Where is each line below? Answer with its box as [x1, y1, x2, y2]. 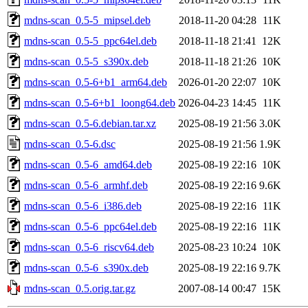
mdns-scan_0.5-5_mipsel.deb [24, 14, 151, 26]
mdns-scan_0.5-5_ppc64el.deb [24, 34, 157, 47]
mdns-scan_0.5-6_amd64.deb [24, 158, 152, 170]
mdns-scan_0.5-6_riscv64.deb [24, 241, 154, 253]
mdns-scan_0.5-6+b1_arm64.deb [24, 76, 167, 88]
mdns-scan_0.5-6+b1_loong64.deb [24, 96, 175, 109]
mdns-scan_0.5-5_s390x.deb [24, 55, 148, 67]
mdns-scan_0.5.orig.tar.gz [24, 282, 135, 294]
